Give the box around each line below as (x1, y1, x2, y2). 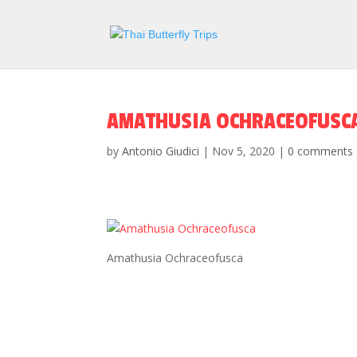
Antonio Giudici (122, 143, 200, 159)
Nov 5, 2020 (212, 143, 276, 159)
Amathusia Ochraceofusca (107, 250, 244, 265)
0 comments (288, 143, 354, 159)
